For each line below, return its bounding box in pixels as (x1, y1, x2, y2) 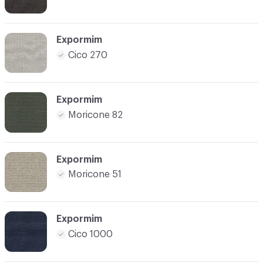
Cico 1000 (68, 229, 113, 239)
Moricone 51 (68, 170, 122, 180)
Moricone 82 (68, 110, 123, 120)
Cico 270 (68, 50, 107, 60)
